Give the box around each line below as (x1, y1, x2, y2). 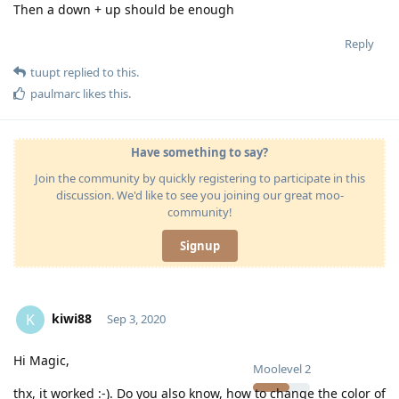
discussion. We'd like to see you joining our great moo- (55, 186, 344, 203)
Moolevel (253, 360, 302, 377)
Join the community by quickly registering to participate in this (34, 169, 365, 186)
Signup (179, 237, 220, 254)
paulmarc (30, 85, 80, 102)
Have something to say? (131, 143, 268, 160)
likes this (80, 85, 128, 102)
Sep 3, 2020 (106, 310, 166, 327)
